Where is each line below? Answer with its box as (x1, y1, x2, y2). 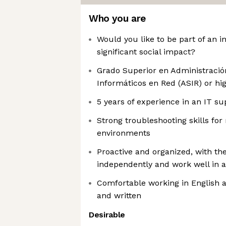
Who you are (89, 13, 146, 24)
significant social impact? (97, 47, 195, 56)
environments (97, 128, 150, 138)
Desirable (89, 210, 126, 219)
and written (97, 191, 141, 200)
